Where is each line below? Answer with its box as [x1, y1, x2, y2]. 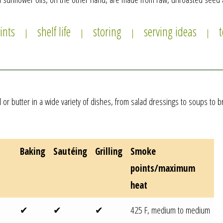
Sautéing [53, 144, 88, 158]
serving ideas [143, 22, 197, 40]
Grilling [95, 144, 123, 158]
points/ [130, 161, 159, 175]
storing [93, 22, 121, 40]
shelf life [37, 22, 71, 40]
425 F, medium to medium [130, 203, 211, 217]
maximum [158, 161, 196, 175]
